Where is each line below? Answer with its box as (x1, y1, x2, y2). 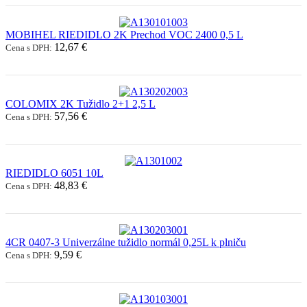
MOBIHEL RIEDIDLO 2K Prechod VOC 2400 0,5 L (5, 28, 243, 40)
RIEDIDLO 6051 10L (5, 167, 103, 179)
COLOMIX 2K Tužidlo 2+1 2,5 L (5, 97, 156, 110)
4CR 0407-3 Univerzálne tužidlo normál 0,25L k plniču (5, 236, 246, 248)
